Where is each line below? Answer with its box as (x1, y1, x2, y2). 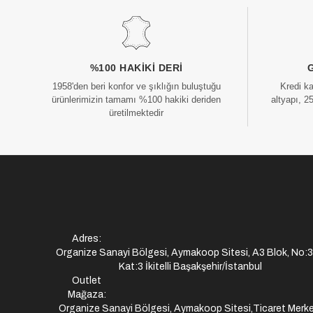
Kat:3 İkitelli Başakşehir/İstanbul (118, 261, 262, 272)
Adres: (72, 233, 101, 244)
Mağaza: (67, 289, 106, 300)
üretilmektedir (109, 107, 164, 118)
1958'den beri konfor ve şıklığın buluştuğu (52, 80, 221, 92)
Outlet (72, 275, 101, 286)
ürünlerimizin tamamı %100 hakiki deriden (52, 94, 221, 105)
